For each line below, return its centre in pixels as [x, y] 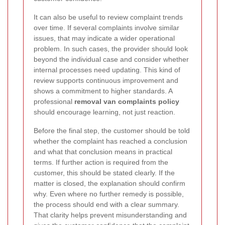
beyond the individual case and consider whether [111, 60]
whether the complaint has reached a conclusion [110, 141]
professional [54, 102]
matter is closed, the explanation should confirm [109, 184]
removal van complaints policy [127, 102]
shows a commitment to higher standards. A [103, 91]
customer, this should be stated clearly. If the [104, 173]
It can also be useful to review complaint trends [108, 17]
